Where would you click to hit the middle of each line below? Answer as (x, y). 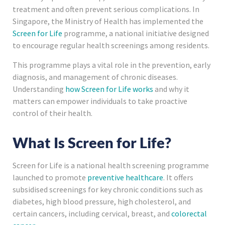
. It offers (178, 177)
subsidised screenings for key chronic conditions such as (108, 189)
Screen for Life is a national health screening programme (111, 165)
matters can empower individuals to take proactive (100, 101)
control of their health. (52, 113)
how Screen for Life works (109, 89)
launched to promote (50, 177)
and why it (171, 89)
